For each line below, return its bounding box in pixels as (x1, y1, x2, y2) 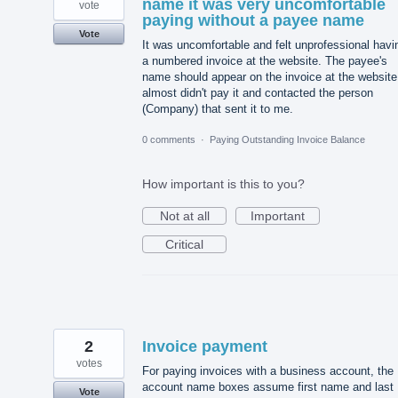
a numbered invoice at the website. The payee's (142, 53, 387, 68)
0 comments (142, 134, 195, 146)
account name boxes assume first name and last (142, 380, 394, 394)
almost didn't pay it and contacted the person (142, 85, 373, 99)
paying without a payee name (142, 11, 364, 29)
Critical (165, 237, 203, 252)
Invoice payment (142, 338, 267, 356)
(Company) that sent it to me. (142, 101, 293, 115)
